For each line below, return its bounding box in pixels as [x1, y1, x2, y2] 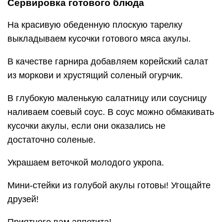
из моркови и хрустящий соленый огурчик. [7, 70, 183, 80]
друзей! [7, 194, 39, 204]
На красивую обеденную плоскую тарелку [7, 20, 182, 30]
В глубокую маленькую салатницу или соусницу [7, 93, 207, 103]
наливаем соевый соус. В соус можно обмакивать [7, 107, 214, 117]
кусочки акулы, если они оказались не [7, 121, 166, 131]
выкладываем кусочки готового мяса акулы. [7, 34, 191, 44]
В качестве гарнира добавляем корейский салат [7, 56, 208, 66]
